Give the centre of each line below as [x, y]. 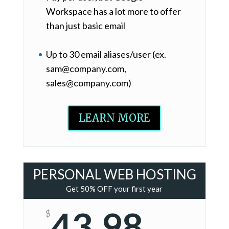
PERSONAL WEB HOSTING [114, 175]
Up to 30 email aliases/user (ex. [106, 54]
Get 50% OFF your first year [114, 189]
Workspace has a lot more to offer [113, 11]
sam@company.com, [86, 69]
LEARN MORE [114, 118]
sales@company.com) [88, 83]
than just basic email [85, 25]
